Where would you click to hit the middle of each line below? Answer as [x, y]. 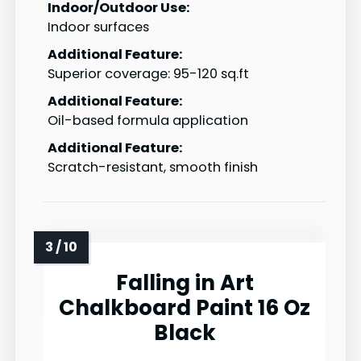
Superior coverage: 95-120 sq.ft [148, 74]
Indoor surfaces [98, 27]
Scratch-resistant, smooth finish [153, 168]
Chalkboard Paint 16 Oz [185, 308]
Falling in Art [185, 283]
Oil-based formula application [148, 121]
